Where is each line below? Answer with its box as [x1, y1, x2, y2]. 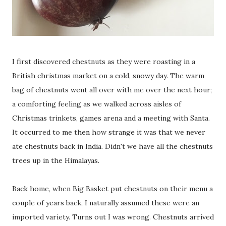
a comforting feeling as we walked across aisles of [12, 99, 181, 108]
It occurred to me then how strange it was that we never [12, 127, 205, 137]
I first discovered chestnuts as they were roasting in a [12, 56, 195, 66]
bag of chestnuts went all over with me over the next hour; [12, 85, 212, 94]
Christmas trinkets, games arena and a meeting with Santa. [12, 113, 210, 123]
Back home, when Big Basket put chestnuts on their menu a [12, 184, 213, 193]
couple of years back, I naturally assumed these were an [12, 198, 199, 207]
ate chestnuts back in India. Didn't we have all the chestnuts [12, 141, 213, 151]
